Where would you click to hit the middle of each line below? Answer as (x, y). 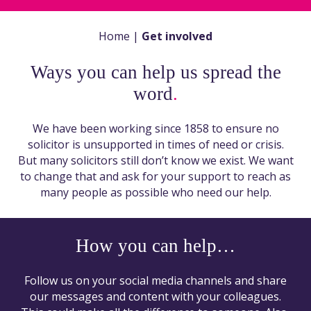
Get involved (177, 36)
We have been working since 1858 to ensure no (155, 128)
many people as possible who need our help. (155, 192)
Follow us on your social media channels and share (155, 280)
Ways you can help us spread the (155, 72)
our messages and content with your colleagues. (155, 296)
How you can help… (155, 245)
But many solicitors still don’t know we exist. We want (155, 160)
